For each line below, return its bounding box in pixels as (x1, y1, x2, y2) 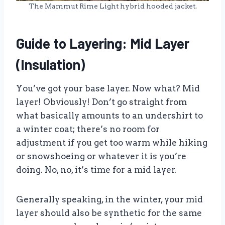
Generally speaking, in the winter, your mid (16, 194, 203, 204)
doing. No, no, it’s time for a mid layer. (16, 164, 176, 175)
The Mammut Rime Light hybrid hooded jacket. (28, 2, 197, 10)
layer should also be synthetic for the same (16, 207, 202, 218)
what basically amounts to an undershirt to (16, 110, 203, 121)
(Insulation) (16, 55, 85, 73)
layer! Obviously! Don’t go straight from (16, 96, 187, 107)
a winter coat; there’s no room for (16, 124, 160, 134)
